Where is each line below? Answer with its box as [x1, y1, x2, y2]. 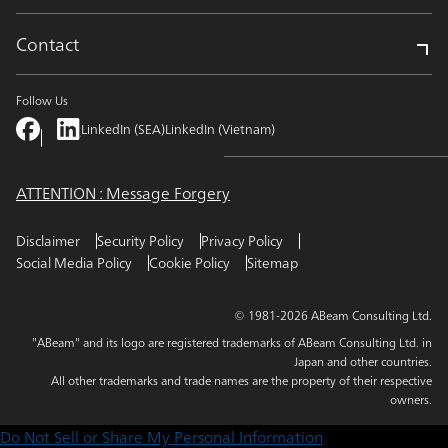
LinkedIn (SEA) [81, 118, 165, 142]
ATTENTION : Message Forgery [16, 179, 230, 208]
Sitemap [247, 250, 298, 276]
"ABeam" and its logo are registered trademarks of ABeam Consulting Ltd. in [32, 332, 432, 354]
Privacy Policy [201, 228, 283, 254]
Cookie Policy [149, 250, 230, 276]
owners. [390, 389, 432, 411]
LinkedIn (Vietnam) [165, 118, 275, 142]
